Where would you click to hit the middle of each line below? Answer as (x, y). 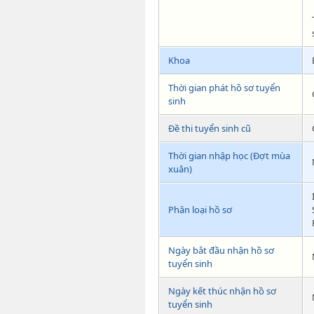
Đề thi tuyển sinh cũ (210, 128)
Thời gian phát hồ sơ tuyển (224, 87)
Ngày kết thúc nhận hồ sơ (222, 291)
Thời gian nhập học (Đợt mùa (229, 155)
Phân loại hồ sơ (200, 209)
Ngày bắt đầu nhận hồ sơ (221, 250)
